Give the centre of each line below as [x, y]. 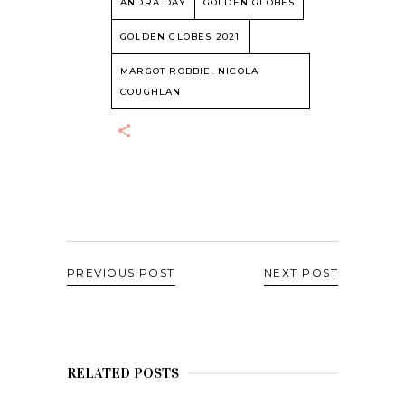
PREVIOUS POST [121, 273]
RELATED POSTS [123, 373]
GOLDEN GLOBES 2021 [180, 37]
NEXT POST [301, 273]
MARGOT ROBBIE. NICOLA [190, 71]
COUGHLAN [151, 92]
